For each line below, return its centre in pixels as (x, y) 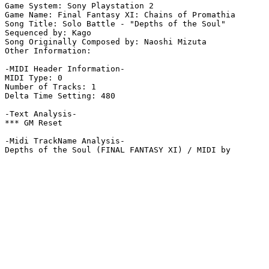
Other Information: (50, 51)
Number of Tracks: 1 (50, 87)
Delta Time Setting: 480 (60, 96)
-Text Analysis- (41, 114)
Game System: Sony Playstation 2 (79, 6)
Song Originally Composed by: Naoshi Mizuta (106, 42)
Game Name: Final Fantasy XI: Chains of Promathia (120, 15)
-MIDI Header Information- (65, 69)
